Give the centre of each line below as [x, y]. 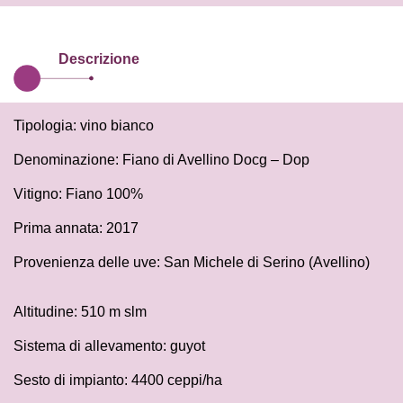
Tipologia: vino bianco [84, 126]
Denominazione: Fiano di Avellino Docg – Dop [161, 160]
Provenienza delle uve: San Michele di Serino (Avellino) [192, 263]
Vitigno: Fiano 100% [78, 194]
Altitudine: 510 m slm [80, 312]
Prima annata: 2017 [76, 228]
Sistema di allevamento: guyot [109, 346]
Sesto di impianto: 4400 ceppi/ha [118, 381]
